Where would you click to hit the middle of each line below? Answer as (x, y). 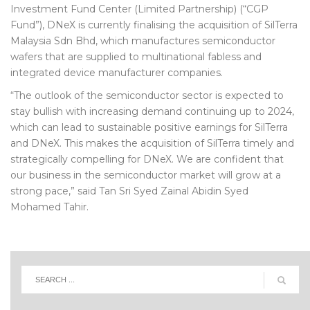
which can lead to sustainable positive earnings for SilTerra (149, 127)
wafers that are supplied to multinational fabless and (136, 57)
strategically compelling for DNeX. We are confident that (147, 159)
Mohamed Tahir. (49, 207)
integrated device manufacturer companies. (117, 73)
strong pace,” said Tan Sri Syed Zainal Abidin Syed (129, 191)
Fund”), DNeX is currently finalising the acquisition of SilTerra (154, 25)
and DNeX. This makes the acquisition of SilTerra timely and (152, 143)
